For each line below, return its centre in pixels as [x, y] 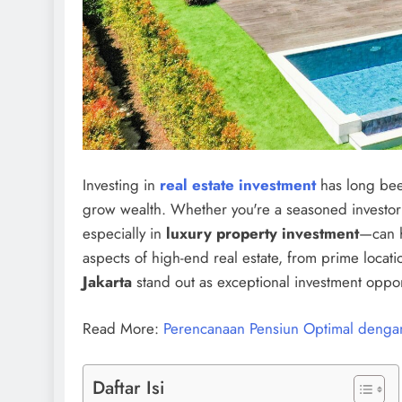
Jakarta [107, 281]
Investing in [121, 184]
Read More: [123, 329]
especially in [124, 233]
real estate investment [238, 184]
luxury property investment [262, 233]
